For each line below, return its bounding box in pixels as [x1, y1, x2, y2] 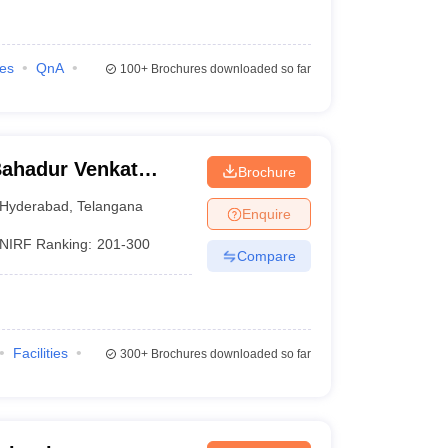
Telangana [77, 197, 144, 214]
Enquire [241, 205, 291, 222]
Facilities [12, 345, 68, 361]
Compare [236, 247, 296, 264]
